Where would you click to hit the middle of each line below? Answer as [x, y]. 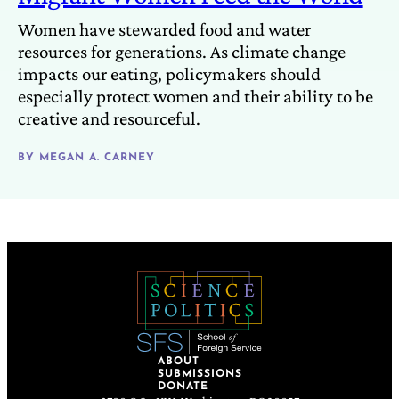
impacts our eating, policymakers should [169, 74]
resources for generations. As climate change [182, 52]
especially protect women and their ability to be [195, 97]
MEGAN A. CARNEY [97, 158]
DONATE [183, 387]
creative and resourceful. [109, 119]
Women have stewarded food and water [164, 30]
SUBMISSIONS [199, 375]
